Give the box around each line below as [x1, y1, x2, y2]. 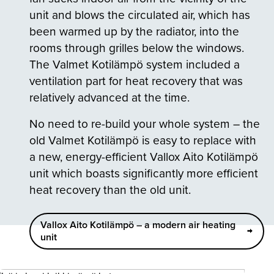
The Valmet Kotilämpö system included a [29, 55, 240, 73]
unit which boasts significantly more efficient [29, 164, 258, 182]
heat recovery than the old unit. [29, 180, 191, 199]
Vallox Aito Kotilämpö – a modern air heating [40, 217, 235, 232]
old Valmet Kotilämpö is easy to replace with [29, 131, 256, 149]
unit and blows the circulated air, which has [29, 6, 250, 24]
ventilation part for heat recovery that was [29, 72, 243, 90]
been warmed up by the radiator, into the [29, 22, 239, 40]
